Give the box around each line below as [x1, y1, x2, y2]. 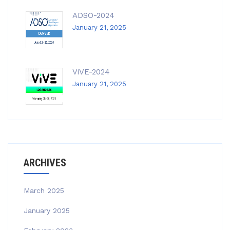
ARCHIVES [24, 157, 66, 169]
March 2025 [24, 186, 64, 195]
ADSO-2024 [72, 11, 114, 20]
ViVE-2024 [72, 67, 110, 76]
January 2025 [24, 206, 70, 215]
